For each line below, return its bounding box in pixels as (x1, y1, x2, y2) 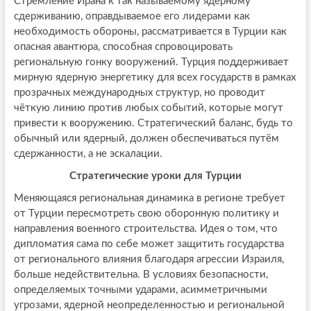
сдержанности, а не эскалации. (13, 148, 162, 159)
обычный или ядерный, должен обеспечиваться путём (13, 133, 279, 144)
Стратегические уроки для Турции (69, 170, 242, 181)
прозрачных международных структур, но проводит (13, 87, 265, 98)
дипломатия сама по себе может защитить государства (13, 238, 284, 249)
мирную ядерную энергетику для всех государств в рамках (13, 72, 296, 83)
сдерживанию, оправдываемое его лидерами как (13, 10, 250, 22)
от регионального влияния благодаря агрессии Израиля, (13, 253, 284, 264)
